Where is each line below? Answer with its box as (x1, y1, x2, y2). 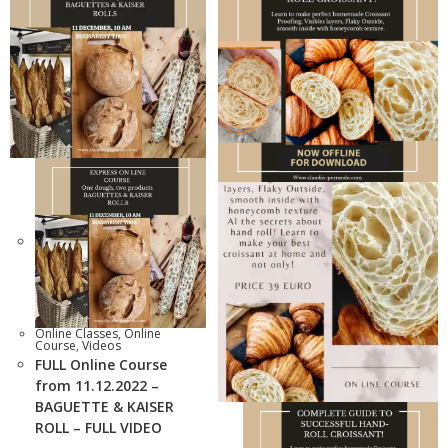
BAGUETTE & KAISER (35, 397, 174, 416)
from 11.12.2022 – (35, 376, 159, 395)
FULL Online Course (35, 355, 167, 374)
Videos (82, 337, 121, 354)
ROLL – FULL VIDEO (35, 418, 162, 437)
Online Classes (35, 325, 118, 342)
